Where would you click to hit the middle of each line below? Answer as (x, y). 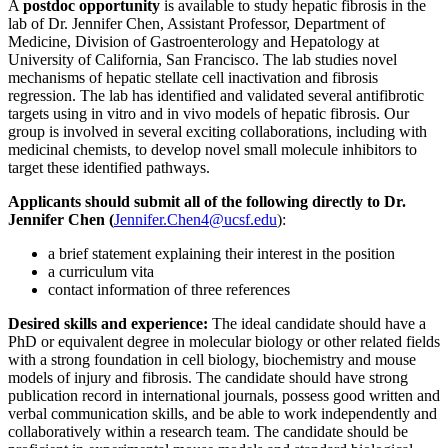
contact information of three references (171, 290)
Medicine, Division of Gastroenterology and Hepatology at (193, 42)
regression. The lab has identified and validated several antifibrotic (216, 96)
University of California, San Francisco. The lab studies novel (202, 60)
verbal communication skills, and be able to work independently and (222, 414)
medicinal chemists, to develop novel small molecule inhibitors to (212, 150)
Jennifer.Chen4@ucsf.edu (195, 220)
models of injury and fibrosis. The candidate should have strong (208, 378)
